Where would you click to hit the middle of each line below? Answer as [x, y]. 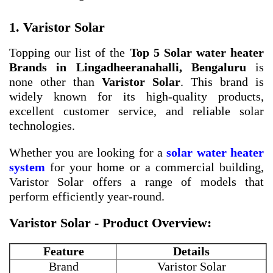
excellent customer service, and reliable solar [136, 111]
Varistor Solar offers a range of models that [136, 182]
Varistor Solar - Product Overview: [110, 223]
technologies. [42, 126]
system [27, 167]
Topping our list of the [69, 53]
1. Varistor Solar [57, 27]
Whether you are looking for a [88, 153]
